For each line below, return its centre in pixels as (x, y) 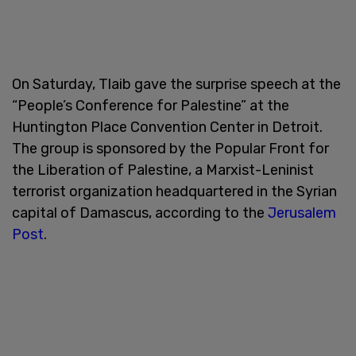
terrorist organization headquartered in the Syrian (174, 191)
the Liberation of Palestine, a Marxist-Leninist (163, 170)
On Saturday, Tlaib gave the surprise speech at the (176, 84)
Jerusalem (302, 213)
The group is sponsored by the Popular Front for (170, 148)
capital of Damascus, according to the (140, 213)
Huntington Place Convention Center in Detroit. (167, 127)
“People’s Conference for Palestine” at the (151, 105)
